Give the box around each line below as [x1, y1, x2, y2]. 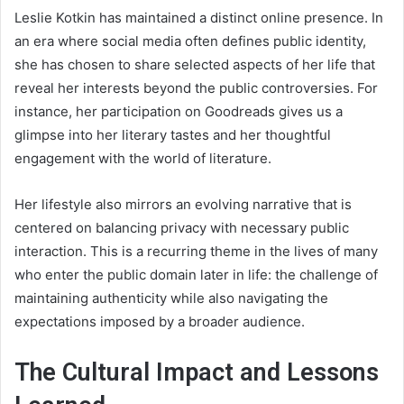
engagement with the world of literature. [14, 149, 271, 167]
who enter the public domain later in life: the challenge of [14, 265, 378, 283]
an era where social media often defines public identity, [14, 32, 366, 50]
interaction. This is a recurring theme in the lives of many [14, 242, 378, 260]
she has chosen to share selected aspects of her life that [14, 55, 375, 73]
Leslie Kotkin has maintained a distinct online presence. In [14, 8, 383, 26]
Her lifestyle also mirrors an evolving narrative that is [14, 195, 352, 213]
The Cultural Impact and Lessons [14, 357, 379, 387]
